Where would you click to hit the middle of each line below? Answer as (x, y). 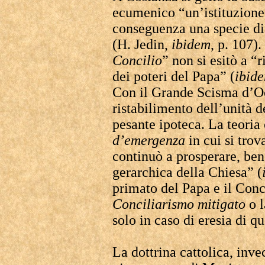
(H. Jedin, (142, 44)
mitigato (222, 204)
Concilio (137, 60)
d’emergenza (149, 140)
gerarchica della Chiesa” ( (187, 172)
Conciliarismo (153, 204)
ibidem (191, 44)
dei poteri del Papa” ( (174, 76)
